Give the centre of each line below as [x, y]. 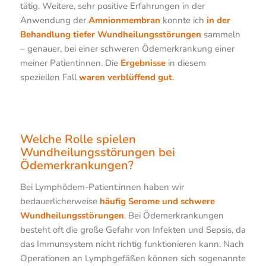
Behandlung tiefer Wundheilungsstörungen [110, 34]
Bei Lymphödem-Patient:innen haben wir [102, 187]
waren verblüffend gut [125, 77]
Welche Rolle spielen [78, 140]
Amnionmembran [124, 20]
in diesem [186, 63]
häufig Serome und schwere [157, 201]
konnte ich [183, 20]
